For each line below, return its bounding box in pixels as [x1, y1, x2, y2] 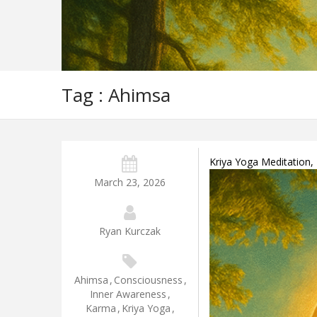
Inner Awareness [90, 287, 167, 301]
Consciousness [113, 272, 183, 287]
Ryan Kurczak [98, 224, 161, 238]
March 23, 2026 [93, 175, 166, 189]
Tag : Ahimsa [62, 81, 171, 108]
